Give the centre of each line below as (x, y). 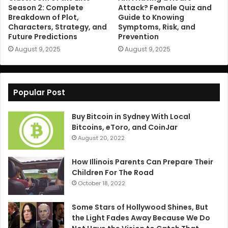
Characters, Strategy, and (58, 27)
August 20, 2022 (101, 138)
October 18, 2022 (102, 183)
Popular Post (39, 93)
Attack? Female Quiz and (165, 8)
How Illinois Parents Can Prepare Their (142, 162)
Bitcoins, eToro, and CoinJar (125, 127)
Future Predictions (43, 37)
